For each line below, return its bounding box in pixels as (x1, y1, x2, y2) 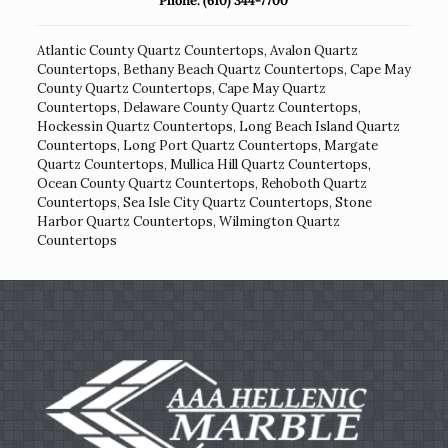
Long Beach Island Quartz (238, 118, 400, 136)
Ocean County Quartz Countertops (36, 175, 255, 193)
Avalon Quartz (269, 42, 358, 60)
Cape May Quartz (217, 80, 326, 98)
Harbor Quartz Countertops (36, 213, 213, 231)
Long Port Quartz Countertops (122, 137, 318, 155)
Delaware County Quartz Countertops (122, 99, 358, 117)
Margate (323, 137, 378, 155)
